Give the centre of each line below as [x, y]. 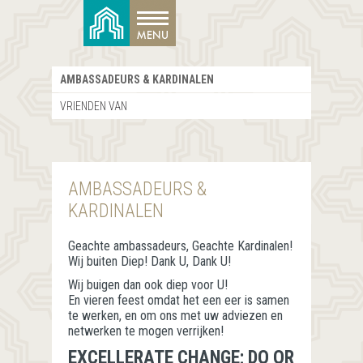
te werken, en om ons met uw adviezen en [175, 316]
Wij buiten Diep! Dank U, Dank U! [149, 261]
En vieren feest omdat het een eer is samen [179, 300]
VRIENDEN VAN [94, 106]
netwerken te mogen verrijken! [146, 331]
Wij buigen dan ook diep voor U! [148, 285]
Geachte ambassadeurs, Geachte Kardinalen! [180, 246]
